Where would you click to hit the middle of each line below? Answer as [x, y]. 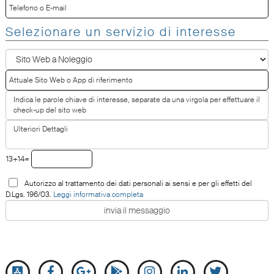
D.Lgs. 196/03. [29, 195]
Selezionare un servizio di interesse [120, 32]
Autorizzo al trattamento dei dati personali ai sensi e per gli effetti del [136, 184]
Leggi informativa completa [98, 195]
